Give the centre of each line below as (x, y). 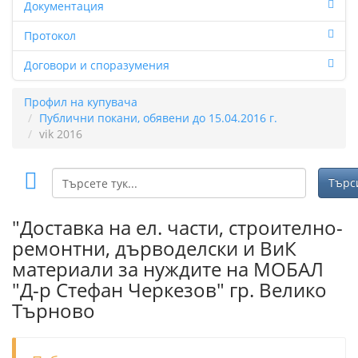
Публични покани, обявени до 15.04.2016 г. (158, 118)
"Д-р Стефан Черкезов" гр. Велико (169, 290)
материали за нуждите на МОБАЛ (168, 269)
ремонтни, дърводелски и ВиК (154, 248)
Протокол (50, 36)
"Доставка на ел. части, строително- (177, 227)
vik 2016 (61, 134)
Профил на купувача (81, 102)
